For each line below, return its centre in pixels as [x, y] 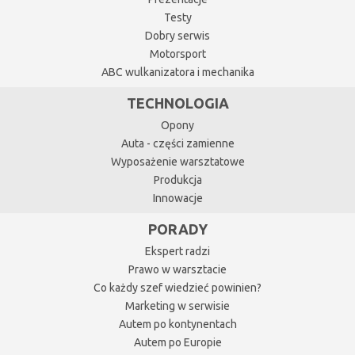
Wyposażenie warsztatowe [177, 161]
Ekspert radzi [177, 251]
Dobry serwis [177, 35]
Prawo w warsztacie [177, 269]
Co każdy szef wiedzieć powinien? [177, 287]
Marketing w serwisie [177, 305]
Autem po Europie [177, 342]
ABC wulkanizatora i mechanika [177, 72]
